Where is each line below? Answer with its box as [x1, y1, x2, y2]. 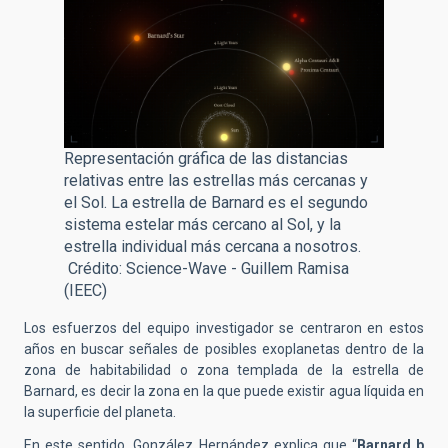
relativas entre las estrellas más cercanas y [64, 171, 368, 191]
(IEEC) [64, 281, 107, 301]
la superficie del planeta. [24, 404, 179, 421]
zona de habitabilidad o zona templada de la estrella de [24, 362, 424, 379]
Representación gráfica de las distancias [64, 149, 348, 169]
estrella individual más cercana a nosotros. [64, 237, 361, 257]
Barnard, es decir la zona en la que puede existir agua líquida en [24, 383, 424, 400]
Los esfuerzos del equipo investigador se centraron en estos [24, 320, 424, 337]
